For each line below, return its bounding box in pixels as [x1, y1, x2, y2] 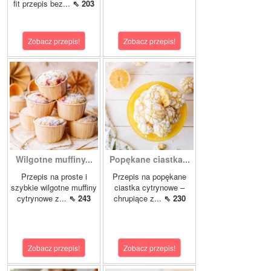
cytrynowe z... [17, 192, 69, 204]
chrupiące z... [113, 192, 164, 204]
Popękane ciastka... [109, 153, 190, 165]
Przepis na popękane [113, 171, 186, 182]
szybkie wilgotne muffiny [11, 181, 97, 193]
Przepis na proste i [21, 171, 87, 182]
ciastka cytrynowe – [114, 181, 184, 193]
